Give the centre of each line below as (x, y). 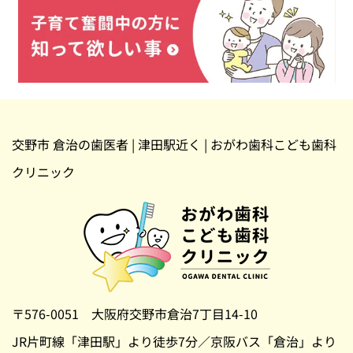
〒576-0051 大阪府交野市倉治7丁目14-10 (135, 313)
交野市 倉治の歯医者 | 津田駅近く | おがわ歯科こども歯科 (174, 144)
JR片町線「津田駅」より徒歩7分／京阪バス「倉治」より (174, 341)
